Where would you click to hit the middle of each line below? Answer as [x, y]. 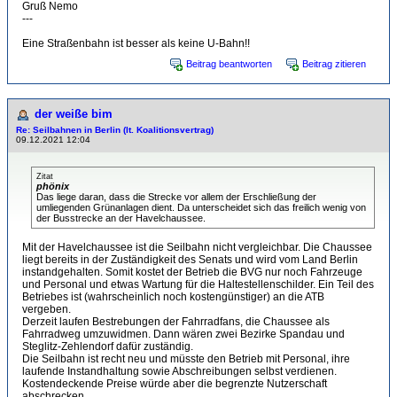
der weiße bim [74, 114]
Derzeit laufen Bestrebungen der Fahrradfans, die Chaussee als [176, 322]
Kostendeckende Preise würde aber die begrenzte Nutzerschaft [175, 384]
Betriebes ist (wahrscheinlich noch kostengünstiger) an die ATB [173, 297]
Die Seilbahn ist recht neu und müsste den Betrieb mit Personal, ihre [186, 359]
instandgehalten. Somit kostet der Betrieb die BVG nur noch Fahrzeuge [192, 272]
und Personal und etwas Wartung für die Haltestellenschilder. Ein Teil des [198, 284]
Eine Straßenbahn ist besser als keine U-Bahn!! [136, 43]
